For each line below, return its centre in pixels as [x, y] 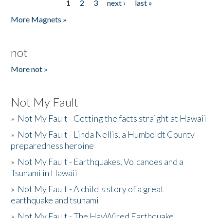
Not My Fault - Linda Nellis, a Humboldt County [106, 134]
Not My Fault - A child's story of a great [91, 189]
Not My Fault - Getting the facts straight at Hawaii [112, 118]
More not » [29, 69]
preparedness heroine [53, 145]
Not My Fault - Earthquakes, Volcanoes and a [101, 162]
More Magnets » [39, 19]
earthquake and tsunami [55, 200]
